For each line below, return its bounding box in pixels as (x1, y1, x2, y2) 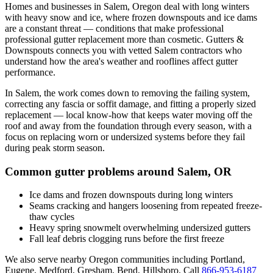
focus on (5, 131, 40, 142)
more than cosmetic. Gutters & (124, 34, 244, 44)
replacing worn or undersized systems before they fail (40, 131, 245, 142)
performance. (5, 66, 55, 77)
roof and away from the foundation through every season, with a (5, 120, 252, 131)
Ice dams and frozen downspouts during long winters (29, 190, 233, 200)
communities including (118, 254, 208, 265)
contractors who (178, 44, 242, 55)
